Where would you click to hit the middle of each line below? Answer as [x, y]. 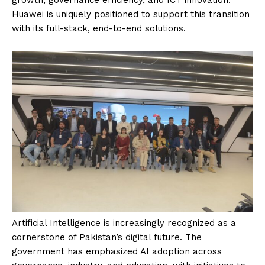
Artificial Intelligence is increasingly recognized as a [124, 223]
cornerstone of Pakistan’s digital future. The [107, 237]
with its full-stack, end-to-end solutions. [99, 28]
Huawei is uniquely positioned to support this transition [131, 14]
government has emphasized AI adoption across [117, 251]
